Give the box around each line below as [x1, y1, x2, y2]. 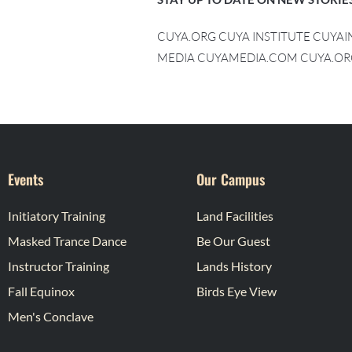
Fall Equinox [8, 283, 75, 299]
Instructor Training [8, 258, 109, 273]
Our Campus [196, 168, 265, 189]
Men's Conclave [8, 308, 93, 324]
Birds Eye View [196, 283, 277, 299]
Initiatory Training [8, 207, 105, 223]
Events [8, 168, 43, 189]
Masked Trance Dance [8, 233, 126, 248]
